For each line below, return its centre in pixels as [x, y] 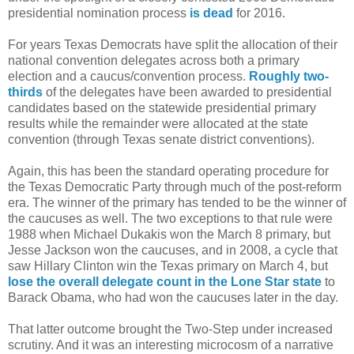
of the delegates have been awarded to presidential [187, 92]
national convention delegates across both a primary [154, 61]
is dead [211, 13]
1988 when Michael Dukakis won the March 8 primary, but [169, 235]
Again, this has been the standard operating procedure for [168, 171]
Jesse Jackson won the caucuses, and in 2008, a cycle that [173, 250]
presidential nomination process [99, 13]
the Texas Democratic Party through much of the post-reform [175, 187]
